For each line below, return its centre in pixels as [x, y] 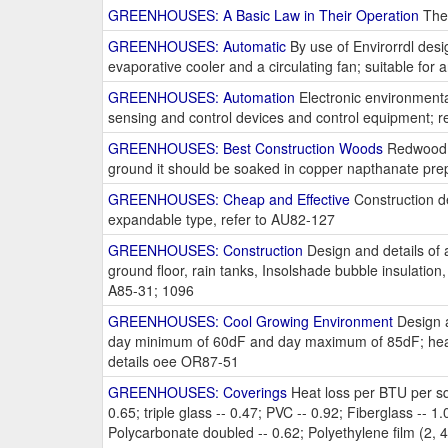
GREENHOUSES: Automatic [197, 46]
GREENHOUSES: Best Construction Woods [245, 148]
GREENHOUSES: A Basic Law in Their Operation [263, 15]
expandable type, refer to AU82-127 [221, 219]
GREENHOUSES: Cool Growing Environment [250, 321]
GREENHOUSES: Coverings [197, 392]
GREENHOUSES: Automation [201, 97]
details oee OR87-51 [173, 361]
